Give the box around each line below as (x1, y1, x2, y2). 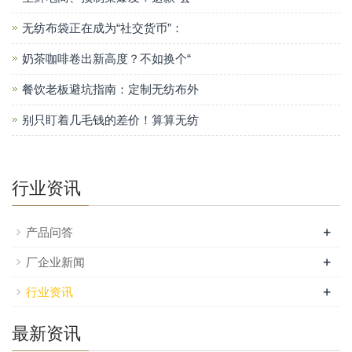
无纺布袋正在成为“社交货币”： (22, 21, 183, 35)
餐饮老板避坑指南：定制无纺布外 (22, 82, 199, 96)
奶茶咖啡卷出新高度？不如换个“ (22, 52, 191, 65)
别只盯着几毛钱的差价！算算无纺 (22, 113, 199, 126)
